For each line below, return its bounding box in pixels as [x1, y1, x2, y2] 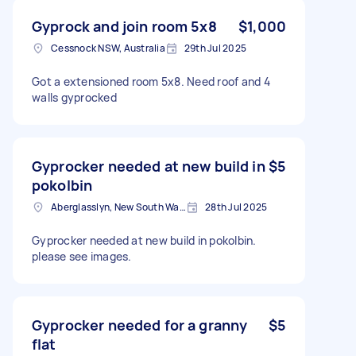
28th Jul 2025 [205, 199, 268, 214]
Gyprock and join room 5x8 [32, 16, 217, 36]
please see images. [32, 248, 132, 264]
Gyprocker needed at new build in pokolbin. [32, 232, 257, 248]
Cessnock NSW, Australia [51, 41, 165, 55]
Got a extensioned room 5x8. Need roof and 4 [32, 73, 270, 89]
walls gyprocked [32, 89, 117, 105]
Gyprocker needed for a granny [32, 315, 248, 335]
